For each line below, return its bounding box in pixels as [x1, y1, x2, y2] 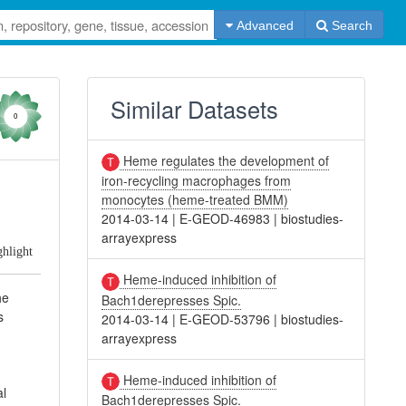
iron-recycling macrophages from [101, 171, 292, 190]
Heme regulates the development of [120, 151, 330, 169]
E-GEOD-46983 [179, 209, 271, 228]
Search [327, 18, 372, 33]
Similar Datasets [111, 92, 279, 125]
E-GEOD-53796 [179, 309, 271, 328]
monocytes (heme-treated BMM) [101, 190, 289, 209]
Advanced [232, 18, 294, 33]
